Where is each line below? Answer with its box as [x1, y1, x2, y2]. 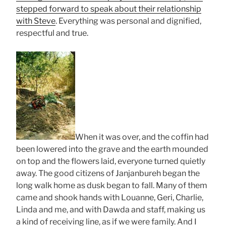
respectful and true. [16, 28, 88, 38]
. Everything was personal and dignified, [55, 16, 201, 26]
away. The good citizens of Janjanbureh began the [16, 168, 200, 179]
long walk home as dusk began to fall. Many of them [16, 181, 207, 191]
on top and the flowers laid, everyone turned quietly [16, 156, 205, 166]
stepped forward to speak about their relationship [16, 4, 201, 14]
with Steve [16, 16, 55, 26]
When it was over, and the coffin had [75, 132, 209, 142]
